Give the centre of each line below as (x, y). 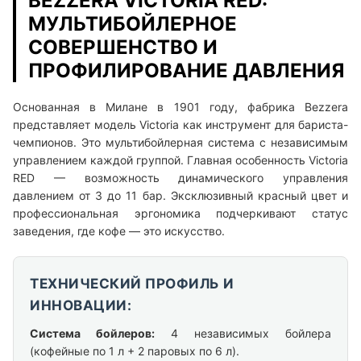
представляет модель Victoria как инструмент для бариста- (180, 125)
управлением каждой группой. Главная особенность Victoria (180, 160)
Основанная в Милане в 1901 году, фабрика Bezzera (180, 107)
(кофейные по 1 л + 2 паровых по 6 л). (135, 351)
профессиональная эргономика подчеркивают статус (180, 214)
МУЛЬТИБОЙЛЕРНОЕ (133, 24)
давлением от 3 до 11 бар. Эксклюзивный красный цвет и (180, 196)
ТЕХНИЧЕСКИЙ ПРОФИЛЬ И (132, 284)
